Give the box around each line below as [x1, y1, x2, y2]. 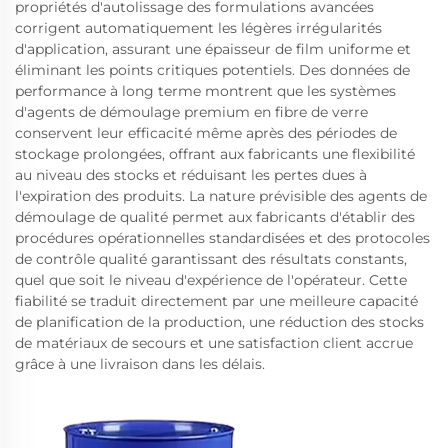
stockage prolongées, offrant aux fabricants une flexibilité [15, 145, 415, 163]
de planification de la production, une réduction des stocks [15, 313, 424, 331]
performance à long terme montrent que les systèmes [15, 82, 396, 100]
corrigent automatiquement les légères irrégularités [15, 19, 382, 37]
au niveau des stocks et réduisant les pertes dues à [15, 166, 367, 184]
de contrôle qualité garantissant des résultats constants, [15, 250, 407, 268]
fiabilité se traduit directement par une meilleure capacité [15, 292, 418, 310]
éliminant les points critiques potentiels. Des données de [15, 61, 410, 79]
